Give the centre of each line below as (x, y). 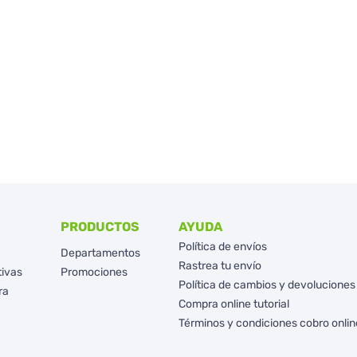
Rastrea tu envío (220, 266)
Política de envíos (222, 247)
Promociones (94, 272)
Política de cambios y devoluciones (267, 285)
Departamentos (100, 253)
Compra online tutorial (233, 304)
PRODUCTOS (100, 227)
